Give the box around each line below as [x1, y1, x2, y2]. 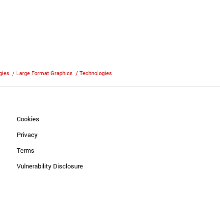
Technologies [80, 69, 112, 77]
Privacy [17, 130, 38, 139]
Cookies [17, 114, 40, 123]
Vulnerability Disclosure [17, 162, 83, 170]
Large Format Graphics [16, 69, 73, 77]
